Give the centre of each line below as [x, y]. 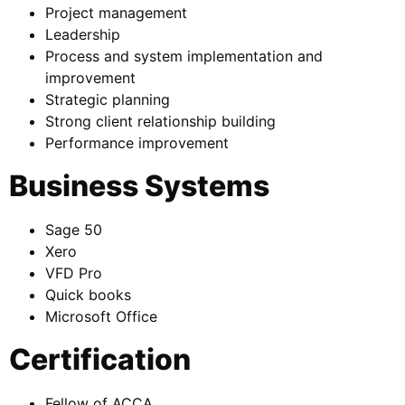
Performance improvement [137, 142]
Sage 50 [74, 229]
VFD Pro [74, 273]
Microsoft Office [101, 316]
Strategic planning [108, 99]
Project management [116, 12]
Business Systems [139, 185]
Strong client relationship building [160, 121]
